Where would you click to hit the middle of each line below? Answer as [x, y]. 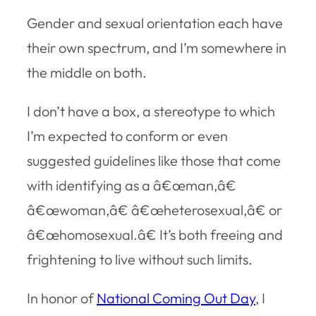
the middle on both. [87, 72]
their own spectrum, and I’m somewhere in [157, 47]
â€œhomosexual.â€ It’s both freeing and [155, 234]
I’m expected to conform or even [127, 135]
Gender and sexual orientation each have [155, 23]
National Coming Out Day [176, 298]
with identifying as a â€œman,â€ [132, 185]
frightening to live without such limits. [140, 259]
